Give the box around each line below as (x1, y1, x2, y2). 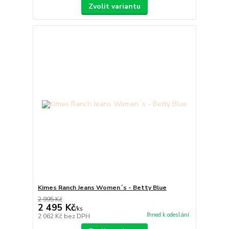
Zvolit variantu (88, 2, 141, 12)
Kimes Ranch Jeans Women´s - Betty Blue (37, 183, 167, 192)
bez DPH (63, 212, 90, 220)
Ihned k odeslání (146, 211, 189, 219)
